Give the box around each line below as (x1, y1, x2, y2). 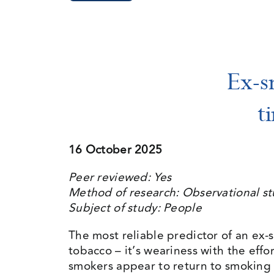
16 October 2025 (68, 141, 163, 159)
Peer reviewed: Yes (68, 168, 172, 187)
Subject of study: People (68, 199, 202, 217)
